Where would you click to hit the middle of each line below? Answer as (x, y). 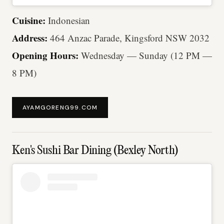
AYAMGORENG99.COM (60, 107)
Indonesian (68, 20)
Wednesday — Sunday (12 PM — (146, 55)
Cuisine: (29, 20)
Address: (30, 38)
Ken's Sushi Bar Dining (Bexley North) (95, 151)
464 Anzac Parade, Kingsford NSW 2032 (128, 38)
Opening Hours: (46, 55)
